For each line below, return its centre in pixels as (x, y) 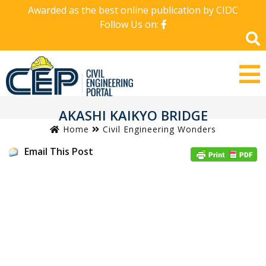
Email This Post (59, 151)
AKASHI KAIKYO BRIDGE (133, 115)
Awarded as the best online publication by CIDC (133, 10)
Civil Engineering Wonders (159, 129)
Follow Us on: (130, 24)
